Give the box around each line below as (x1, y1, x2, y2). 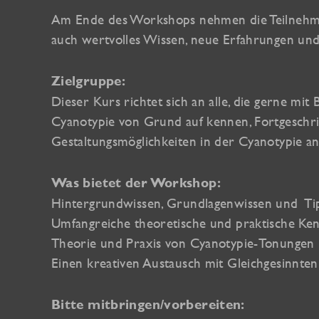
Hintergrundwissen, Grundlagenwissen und (51, 194, 298, 211)
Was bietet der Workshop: (51, 174, 221, 190)
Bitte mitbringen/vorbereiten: (51, 296, 245, 312)
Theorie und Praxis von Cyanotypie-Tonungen (51, 234, 315, 251)
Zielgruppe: (51, 73, 126, 88)
